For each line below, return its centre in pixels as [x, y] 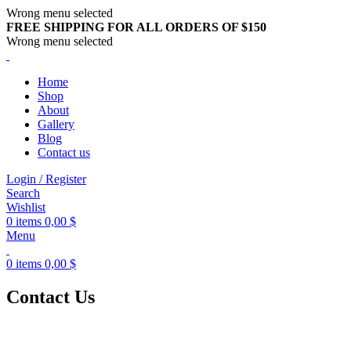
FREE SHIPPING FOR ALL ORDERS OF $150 [136, 27]
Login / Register [46, 179]
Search [23, 193]
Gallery [56, 124]
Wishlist [26, 207]
